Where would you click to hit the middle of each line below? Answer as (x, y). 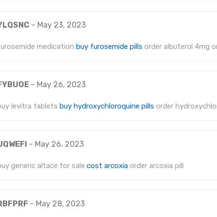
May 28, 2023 (60, 204)
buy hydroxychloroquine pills (107, 106)
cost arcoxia (107, 166)
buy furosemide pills (109, 47)
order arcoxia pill (156, 166)
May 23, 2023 (62, 25)
